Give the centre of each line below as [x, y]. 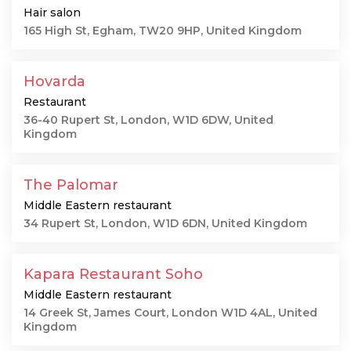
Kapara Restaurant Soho [113, 274]
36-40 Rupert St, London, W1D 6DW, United [148, 120]
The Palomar [71, 185]
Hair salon [52, 13]
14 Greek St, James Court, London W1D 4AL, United [170, 313]
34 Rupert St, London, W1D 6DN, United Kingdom [165, 223]
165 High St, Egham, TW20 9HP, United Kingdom [163, 31]
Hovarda [54, 81]
